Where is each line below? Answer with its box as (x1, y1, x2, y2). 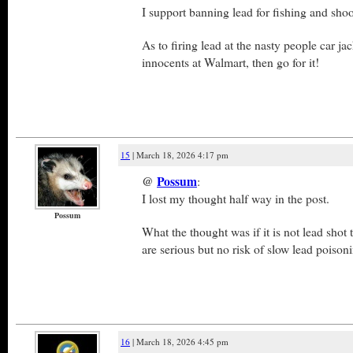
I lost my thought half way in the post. (142, 190, 329, 206)
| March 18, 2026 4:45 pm (130, 336, 229, 347)
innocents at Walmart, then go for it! (142, 54, 319, 70)
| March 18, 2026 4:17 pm (130, 149, 229, 161)
